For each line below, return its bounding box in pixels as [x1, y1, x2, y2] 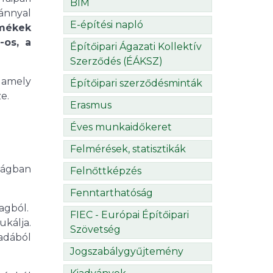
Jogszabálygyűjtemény [70, 246, 183, 258]
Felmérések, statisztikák [70, 143, 186, 155]
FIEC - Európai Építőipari [70, 209, 189, 221]
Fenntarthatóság [70, 187, 153, 199]
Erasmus [70, 99, 112, 112]
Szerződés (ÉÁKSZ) [70, 55, 163, 68]
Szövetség [70, 224, 121, 236]
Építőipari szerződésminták [70, 77, 202, 90]
